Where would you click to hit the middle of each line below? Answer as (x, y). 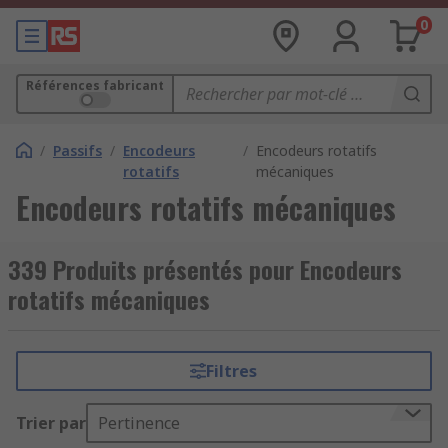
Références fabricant (95, 85)
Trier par (51, 423)
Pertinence (139, 423)
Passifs (77, 150)
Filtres (232, 371)
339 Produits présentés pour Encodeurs (205, 269)
